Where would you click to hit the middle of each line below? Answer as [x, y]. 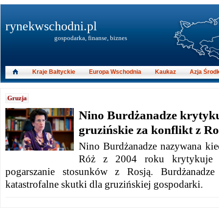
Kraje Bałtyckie [54, 72]
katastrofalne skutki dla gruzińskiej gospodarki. [104, 184]
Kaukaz [165, 72]
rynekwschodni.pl [51, 26]
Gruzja [17, 98]
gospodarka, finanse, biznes [91, 38]
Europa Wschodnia [115, 72]
